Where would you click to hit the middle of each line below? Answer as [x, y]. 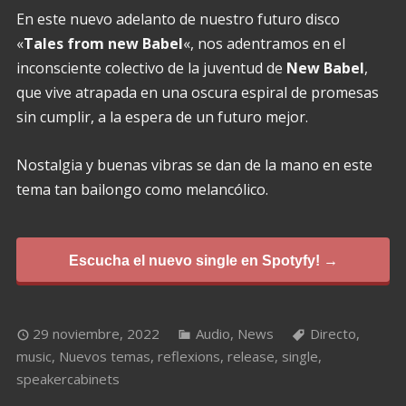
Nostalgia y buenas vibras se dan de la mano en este [194, 164]
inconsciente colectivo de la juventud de [151, 68]
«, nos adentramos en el [264, 43]
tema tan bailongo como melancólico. [142, 189]
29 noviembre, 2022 [96, 334]
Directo [333, 334]
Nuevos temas [104, 357]
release [251, 357]
